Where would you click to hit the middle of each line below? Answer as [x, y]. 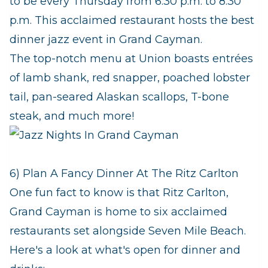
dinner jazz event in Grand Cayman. [106, 40]
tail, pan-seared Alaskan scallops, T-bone [119, 97]
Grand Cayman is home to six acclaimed [118, 212]
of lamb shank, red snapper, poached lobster [130, 78]
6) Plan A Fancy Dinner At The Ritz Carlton [124, 174]
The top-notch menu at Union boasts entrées [131, 59]
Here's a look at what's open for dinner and [125, 250]
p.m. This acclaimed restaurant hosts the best [132, 21]
